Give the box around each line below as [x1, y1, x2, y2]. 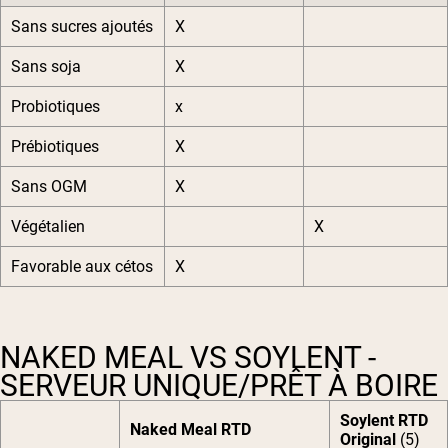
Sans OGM [11, 177, 87, 197]
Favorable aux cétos [11, 257, 153, 277]
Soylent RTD [340, 411, 428, 431]
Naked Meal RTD [130, 420, 251, 440]
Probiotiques [11, 97, 100, 117]
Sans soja [11, 57, 81, 77]
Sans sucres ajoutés [11, 17, 153, 37]
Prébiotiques [11, 137, 99, 157]
